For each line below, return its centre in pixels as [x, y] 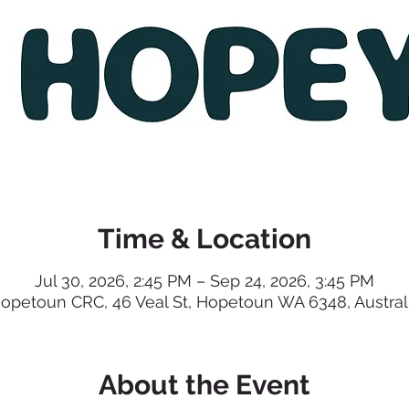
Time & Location [204, 238]
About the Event [204, 384]
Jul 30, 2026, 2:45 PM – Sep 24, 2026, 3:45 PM [204, 280]
